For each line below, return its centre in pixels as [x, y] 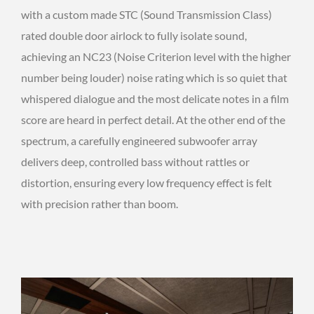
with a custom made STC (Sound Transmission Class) [146, 15]
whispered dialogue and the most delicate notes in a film [155, 99]
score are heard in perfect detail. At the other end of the [153, 120]
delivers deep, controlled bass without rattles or [135, 162]
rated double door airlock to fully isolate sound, [134, 36]
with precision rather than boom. [100, 204]
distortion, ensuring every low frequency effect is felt [146, 183]
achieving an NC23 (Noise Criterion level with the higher [156, 57]
